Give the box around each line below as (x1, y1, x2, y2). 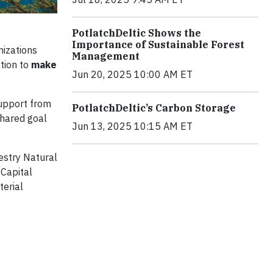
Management (72, 49, 140, 62)
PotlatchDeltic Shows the (72, 26, 201, 39)
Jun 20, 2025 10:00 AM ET (72, 68, 193, 80)
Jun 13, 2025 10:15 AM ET (72, 119, 193, 132)
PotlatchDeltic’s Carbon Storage (72, 101, 236, 114)
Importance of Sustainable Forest (72, 38, 244, 51)
